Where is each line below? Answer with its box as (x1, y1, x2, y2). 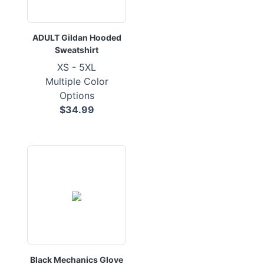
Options (59, 90, 94, 101)
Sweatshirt (55, 45, 98, 55)
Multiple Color (45, 75, 108, 87)
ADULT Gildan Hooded (32, 32, 121, 42)
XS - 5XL (57, 61, 96, 73)
